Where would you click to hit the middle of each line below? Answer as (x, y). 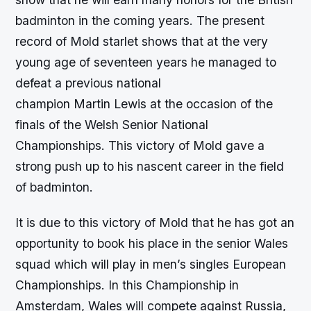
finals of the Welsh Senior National (112, 125)
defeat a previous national (89, 83)
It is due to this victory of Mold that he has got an (155, 223)
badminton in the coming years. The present (140, 21)
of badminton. (54, 187)
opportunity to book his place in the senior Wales (152, 244)
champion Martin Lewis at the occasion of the (144, 104)
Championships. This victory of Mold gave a (140, 146)
